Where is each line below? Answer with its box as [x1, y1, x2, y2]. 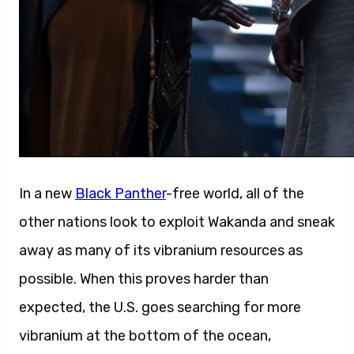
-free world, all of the [166, 185, 304, 202]
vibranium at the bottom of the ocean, [19, 327, 271, 345]
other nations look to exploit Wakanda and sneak [19, 213, 335, 231]
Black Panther [75, 185, 166, 202]
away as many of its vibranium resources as [19, 242, 303, 259]
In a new [19, 185, 75, 202]
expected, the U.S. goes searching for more [19, 299, 301, 316]
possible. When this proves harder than [19, 270, 269, 288]
